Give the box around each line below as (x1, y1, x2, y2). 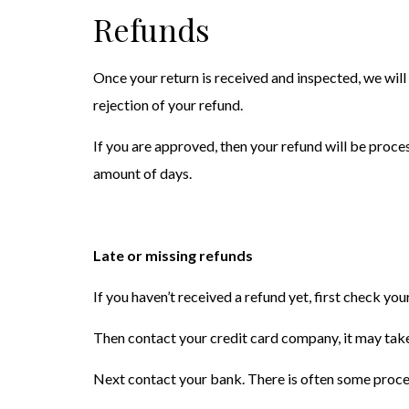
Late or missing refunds (93, 246, 253, 264)
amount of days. (93, 164, 192, 182)
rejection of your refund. (93, 96, 243, 113)
